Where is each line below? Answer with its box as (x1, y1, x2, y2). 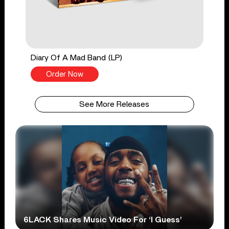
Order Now (45, 70, 83, 78)
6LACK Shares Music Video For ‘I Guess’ (24, 215, 182, 224)
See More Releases (79, 100, 150, 108)
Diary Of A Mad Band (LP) (30, 53, 123, 62)
